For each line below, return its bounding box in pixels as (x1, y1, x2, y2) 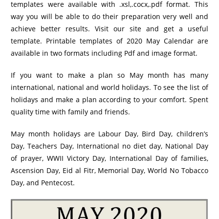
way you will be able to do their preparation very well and (11, 12, 208, 22)
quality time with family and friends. (11, 107, 131, 117)
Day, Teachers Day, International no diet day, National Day (11, 141, 208, 151)
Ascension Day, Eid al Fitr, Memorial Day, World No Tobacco (11, 166, 208, 175)
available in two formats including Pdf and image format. (11, 48, 198, 58)
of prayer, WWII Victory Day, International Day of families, (11, 153, 208, 163)
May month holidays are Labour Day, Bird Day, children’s (11, 129, 208, 139)
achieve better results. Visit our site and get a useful (11, 24, 208, 34)
